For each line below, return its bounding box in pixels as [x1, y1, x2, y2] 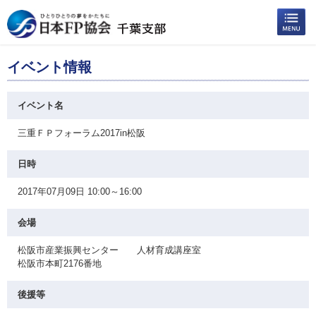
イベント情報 [7, 59, 92, 75]
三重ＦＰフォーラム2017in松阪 [18, 128, 145, 138]
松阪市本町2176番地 [18, 258, 102, 269]
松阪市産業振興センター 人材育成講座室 [18, 245, 201, 255]
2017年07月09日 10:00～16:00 [18, 186, 142, 197]
